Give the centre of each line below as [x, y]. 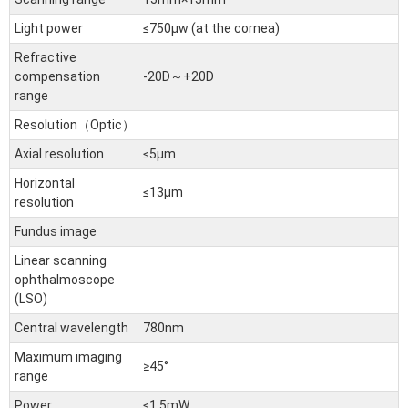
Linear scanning [61, 261]
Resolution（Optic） [75, 125]
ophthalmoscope [65, 280]
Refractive [46, 58]
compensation [57, 77]
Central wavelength [71, 328]
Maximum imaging [68, 357]
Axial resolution [59, 154]
